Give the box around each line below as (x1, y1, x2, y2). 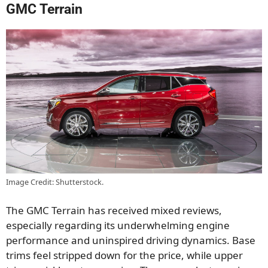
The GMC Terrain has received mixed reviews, (6, 203, 222, 218)
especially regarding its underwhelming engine (6, 218, 230, 233)
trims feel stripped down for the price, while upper (6, 248, 243, 263)
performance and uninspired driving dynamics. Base (6, 233, 255, 248)
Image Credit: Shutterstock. (6, 176, 103, 187)
